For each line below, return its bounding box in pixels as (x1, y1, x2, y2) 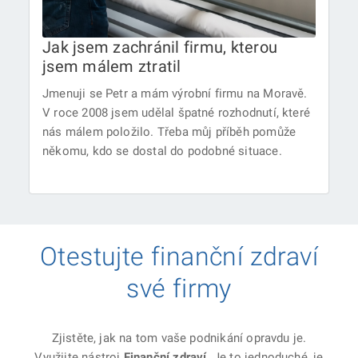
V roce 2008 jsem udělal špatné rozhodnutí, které (42, 105, 310, 120)
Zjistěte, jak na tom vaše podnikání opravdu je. (51, 330, 307, 345)
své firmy (126, 272, 232, 304)
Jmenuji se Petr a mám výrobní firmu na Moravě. (42, 86, 308, 101)
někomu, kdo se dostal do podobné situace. (42, 143, 282, 158)
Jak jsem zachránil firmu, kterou (42, 37, 277, 57)
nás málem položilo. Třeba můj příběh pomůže (42, 124, 296, 139)
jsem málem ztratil (42, 56, 181, 76)
